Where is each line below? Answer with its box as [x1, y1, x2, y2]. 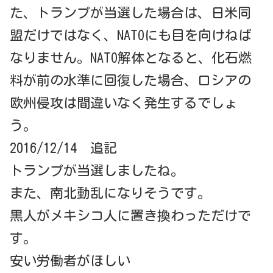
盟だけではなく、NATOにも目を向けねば [10, 29, 252, 43]
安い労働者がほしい [10, 254, 130, 268]
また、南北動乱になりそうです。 [10, 186, 211, 200]
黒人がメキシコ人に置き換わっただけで [10, 209, 251, 223]
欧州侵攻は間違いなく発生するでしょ [10, 96, 238, 110]
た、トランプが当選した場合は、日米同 [10, 6, 251, 20]
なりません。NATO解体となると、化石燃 [10, 51, 252, 65]
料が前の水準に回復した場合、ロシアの [10, 74, 251, 88]
